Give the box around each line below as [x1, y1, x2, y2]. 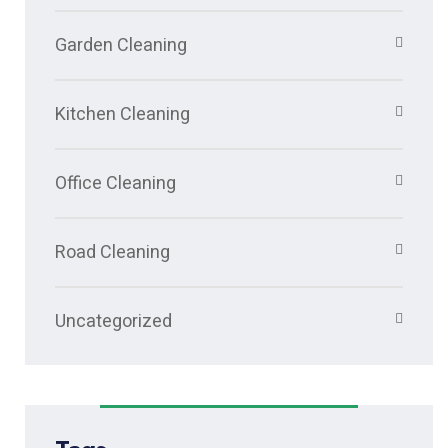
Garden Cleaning [55, 32, 187, 60]
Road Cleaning [55, 239, 170, 267]
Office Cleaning [55, 170, 176, 198]
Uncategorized [55, 308, 172, 336]
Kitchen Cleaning [55, 101, 190, 129]
